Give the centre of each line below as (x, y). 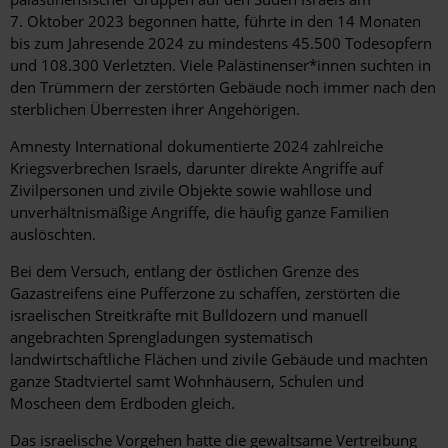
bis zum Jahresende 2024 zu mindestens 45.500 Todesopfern (221, 42)
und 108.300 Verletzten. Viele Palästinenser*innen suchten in (220, 64)
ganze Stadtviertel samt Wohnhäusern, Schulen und (187, 380)
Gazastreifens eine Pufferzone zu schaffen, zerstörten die (205, 292)
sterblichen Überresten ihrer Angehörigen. (157, 108)
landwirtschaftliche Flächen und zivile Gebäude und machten (219, 358)
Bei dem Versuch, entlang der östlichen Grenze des (184, 270)
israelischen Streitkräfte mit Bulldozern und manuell (189, 314)
